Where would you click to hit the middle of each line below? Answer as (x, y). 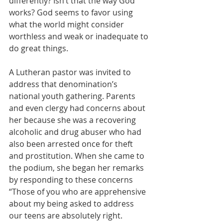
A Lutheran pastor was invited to (71, 72)
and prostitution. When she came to (78, 156)
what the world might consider (67, 24)
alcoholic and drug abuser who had (76, 132)
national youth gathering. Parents (73, 96)
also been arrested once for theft (72, 144)
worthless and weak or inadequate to (80, 36)
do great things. (39, 48)
